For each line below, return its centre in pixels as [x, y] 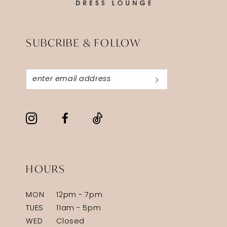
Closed [70, 221]
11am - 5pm [79, 208]
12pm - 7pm [80, 195]
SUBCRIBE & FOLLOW [84, 43]
